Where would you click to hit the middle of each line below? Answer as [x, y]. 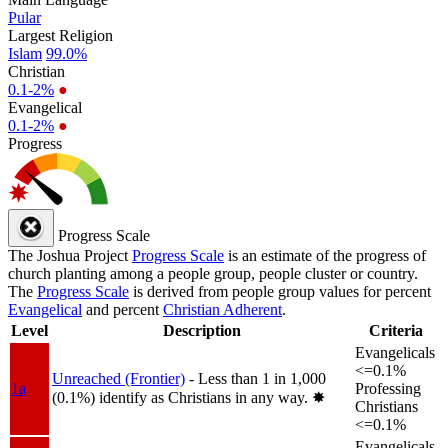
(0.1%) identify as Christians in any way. [182, 397]
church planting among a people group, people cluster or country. [213, 273]
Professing [388, 388]
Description [201, 330]
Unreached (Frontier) [118, 378]
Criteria [396, 330]
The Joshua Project [70, 255]
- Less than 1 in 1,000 [257, 378]
